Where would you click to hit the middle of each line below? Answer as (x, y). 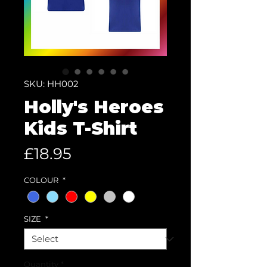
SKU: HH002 (51, 84)
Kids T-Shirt (80, 128)
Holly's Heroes (94, 107)
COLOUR (42, 180)
